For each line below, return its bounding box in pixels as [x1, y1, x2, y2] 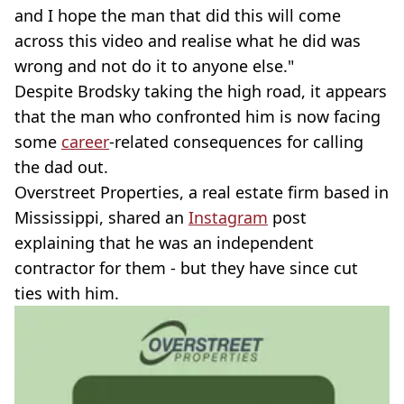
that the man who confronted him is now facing [14, 105, 381, 127]
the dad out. [14, 155, 108, 178]
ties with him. [14, 281, 119, 304]
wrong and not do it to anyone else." [14, 54, 294, 77]
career [61, 130, 109, 152]
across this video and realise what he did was [14, 29, 361, 51]
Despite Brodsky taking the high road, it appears [14, 79, 387, 102]
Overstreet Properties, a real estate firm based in [14, 180, 389, 203]
